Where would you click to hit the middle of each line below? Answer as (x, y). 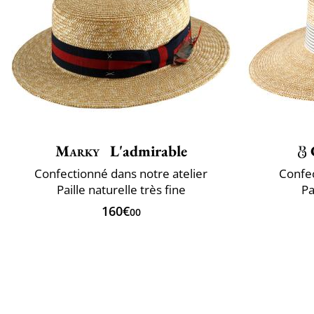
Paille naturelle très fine (121, 189)
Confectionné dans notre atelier (121, 173)
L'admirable (146, 151)
